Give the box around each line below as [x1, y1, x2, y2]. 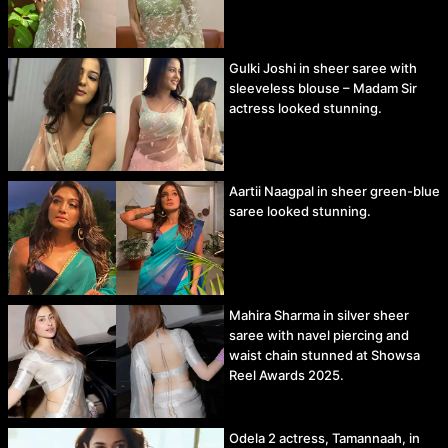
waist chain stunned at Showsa [229, 346, 420, 363]
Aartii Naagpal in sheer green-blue [229, 183, 440, 200]
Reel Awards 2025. [229, 366, 344, 383]
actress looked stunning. [229, 100, 382, 117]
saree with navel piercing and [229, 326, 409, 343]
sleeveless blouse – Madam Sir [229, 80, 417, 97]
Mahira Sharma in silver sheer [229, 306, 409, 323]
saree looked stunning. [229, 203, 371, 220]
